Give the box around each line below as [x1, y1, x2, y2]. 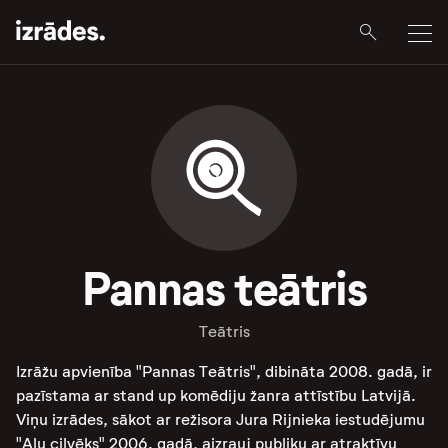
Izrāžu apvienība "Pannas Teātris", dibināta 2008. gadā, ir [16, 362, 432, 381]
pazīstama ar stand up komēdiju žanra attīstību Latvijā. [16, 386, 416, 405]
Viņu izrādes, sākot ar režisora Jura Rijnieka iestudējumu [16, 410, 425, 429]
